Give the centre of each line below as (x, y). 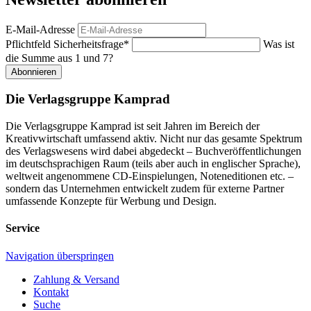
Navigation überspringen (60, 255)
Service (23, 228)
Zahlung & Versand (76, 279)
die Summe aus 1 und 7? (59, 58)
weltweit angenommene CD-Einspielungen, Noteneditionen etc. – (150, 176)
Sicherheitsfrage (89, 44)
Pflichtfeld (30, 44)
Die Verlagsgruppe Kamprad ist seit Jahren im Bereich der (133, 126)
